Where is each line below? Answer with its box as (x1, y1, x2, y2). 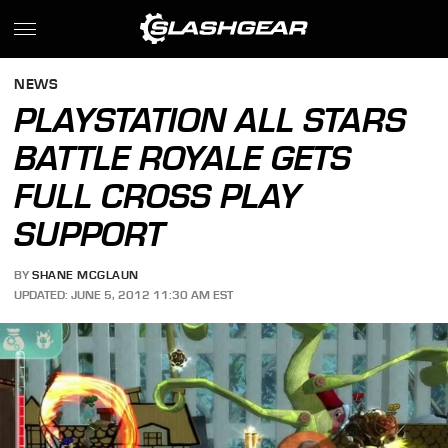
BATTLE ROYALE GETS (14, 138, 352, 178)
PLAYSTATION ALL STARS (14, 100, 407, 140)
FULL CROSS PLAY (14, 176, 302, 216)
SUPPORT (14, 214, 166, 254)
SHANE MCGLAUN (32, 268, 139, 283)
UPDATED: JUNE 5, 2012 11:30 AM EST (14, 287, 234, 302)
